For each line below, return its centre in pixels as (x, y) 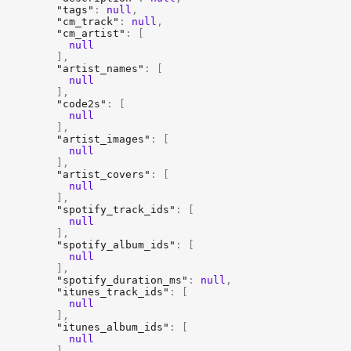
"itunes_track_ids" (113, 292)
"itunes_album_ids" (113, 327)
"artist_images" (103, 139)
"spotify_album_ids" (116, 245)
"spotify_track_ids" (116, 210)
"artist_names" (100, 69)
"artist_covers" (103, 174)
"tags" (75, 10)
